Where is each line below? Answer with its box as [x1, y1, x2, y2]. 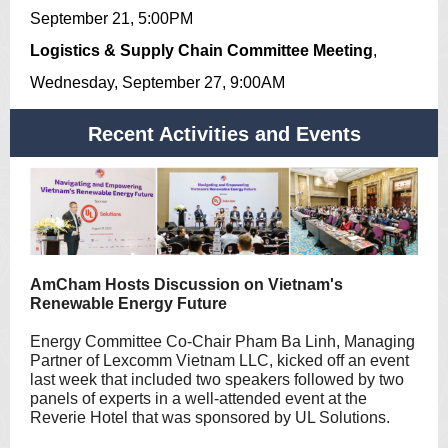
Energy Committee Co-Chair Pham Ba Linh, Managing [30, 333, 415, 350]
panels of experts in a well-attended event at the [30, 390, 367, 407]
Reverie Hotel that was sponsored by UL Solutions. [30, 409, 390, 426]
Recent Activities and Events [87, 123, 361, 145]
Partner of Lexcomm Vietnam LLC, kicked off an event [30, 352, 409, 369]
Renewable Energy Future [30, 295, 227, 312]
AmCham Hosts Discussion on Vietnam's [30, 276, 343, 293]
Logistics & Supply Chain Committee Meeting [30, 42, 373, 59]
